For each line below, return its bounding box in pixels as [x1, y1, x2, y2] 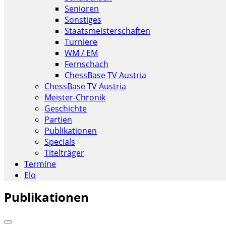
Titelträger [44, 147, 84, 158]
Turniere [65, 36, 97, 47]
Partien [44, 114, 72, 125]
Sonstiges [65, 14, 101, 25]
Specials [44, 136, 75, 147]
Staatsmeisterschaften [65, 25, 150, 36]
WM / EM [65, 47, 98, 59]
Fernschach [65, 59, 108, 70]
